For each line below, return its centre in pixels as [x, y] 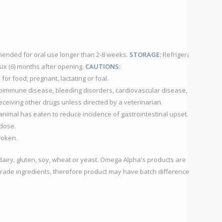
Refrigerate [179, 55]
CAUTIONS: [103, 67]
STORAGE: [145, 55]
